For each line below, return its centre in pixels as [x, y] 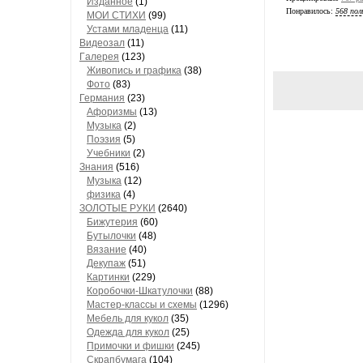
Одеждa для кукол [128, 332]
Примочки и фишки [130, 346]
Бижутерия [112, 222]
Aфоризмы [112, 112]
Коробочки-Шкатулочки [140, 291]
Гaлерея [99, 57]
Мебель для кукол [128, 318]
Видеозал [102, 43]
